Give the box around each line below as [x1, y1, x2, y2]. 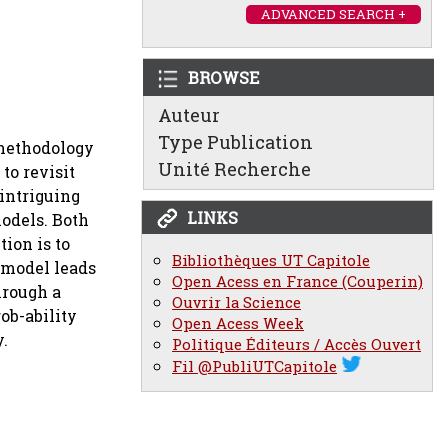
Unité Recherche [158, 157, 311, 181]
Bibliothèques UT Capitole [172, 250, 370, 271]
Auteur [158, 103, 220, 127]
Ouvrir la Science [172, 292, 301, 313]
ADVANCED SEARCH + [261, 5, 406, 23]
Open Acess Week [172, 313, 304, 334]
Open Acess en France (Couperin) [172, 271, 423, 292]
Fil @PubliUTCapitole [172, 356, 337, 377]
